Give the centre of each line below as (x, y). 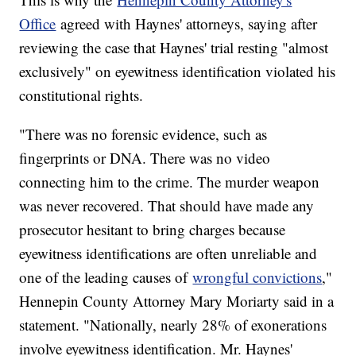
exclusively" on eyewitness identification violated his (178, 72)
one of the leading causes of (106, 277)
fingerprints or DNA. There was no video (145, 158)
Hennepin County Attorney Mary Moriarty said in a (177, 301)
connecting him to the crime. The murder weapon (170, 182)
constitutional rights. (81, 95)
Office (38, 24)
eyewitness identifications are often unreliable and (168, 253)
